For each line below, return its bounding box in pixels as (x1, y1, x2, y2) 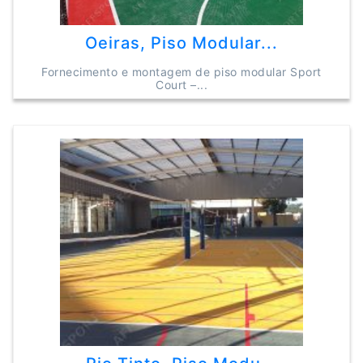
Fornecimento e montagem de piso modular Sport (41, 65, 322, 79)
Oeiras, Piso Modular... (85, 33, 278, 53)
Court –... (156, 78, 207, 92)
